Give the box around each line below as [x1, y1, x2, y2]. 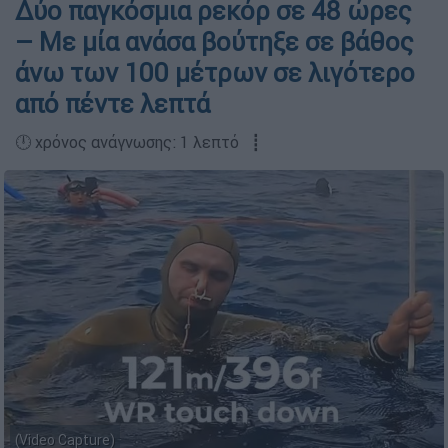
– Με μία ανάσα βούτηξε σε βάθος [15, 26, 414, 58]
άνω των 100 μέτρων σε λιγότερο [15, 57, 415, 89]
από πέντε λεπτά [15, 88, 210, 120]
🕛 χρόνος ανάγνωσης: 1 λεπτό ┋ [15, 132, 261, 152]
